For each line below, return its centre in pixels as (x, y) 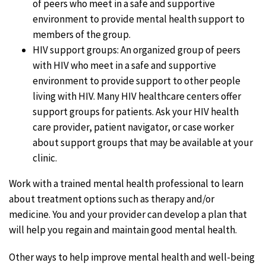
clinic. (45, 158)
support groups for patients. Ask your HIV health (136, 111)
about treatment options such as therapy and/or (112, 199)
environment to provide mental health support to (139, 19)
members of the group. (82, 34)
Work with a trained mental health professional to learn (126, 183)
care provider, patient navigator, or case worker (133, 127)
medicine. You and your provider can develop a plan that (128, 214)
